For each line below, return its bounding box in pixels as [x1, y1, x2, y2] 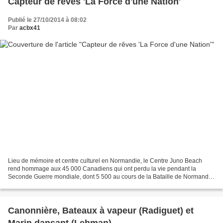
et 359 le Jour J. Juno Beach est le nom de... [8, 181, 127, 189]
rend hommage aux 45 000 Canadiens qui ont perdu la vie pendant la [8, 165, 196, 173]
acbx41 [19, 24, 40, 31]
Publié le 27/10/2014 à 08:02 [8, 16, 87, 23]
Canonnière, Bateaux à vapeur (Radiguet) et [8, 206, 194, 216]
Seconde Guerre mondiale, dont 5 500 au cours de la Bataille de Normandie [8, 173, 214, 181]
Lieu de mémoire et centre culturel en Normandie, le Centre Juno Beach [8, 157, 202, 165]
